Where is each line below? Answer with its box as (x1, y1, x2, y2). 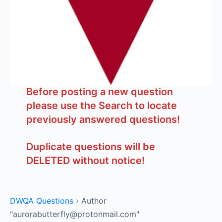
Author (81, 196, 107, 206)
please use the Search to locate (26, 100, 177, 111)
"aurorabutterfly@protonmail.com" (10, 209, 139, 219)
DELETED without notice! (26, 155, 145, 166)
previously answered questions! (26, 113, 180, 125)
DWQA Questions (10, 196, 73, 206)
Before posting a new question (26, 86, 173, 98)
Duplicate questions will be (26, 141, 155, 153)
